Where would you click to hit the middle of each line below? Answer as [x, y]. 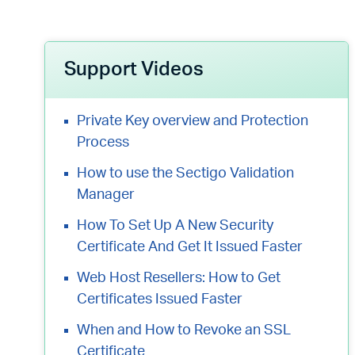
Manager [106, 195]
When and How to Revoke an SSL [184, 330]
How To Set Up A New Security [175, 226]
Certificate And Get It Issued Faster [190, 247]
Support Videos [134, 70]
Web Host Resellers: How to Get [179, 278]
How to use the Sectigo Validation [185, 174]
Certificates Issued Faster [160, 300]
